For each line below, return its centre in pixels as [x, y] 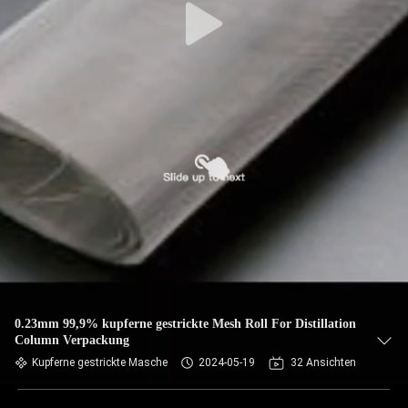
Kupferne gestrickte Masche [100, 362]
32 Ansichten [323, 362]
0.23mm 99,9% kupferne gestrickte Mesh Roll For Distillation [185, 324]
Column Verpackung [72, 340]
